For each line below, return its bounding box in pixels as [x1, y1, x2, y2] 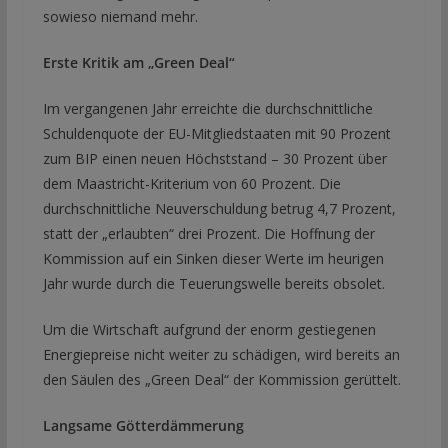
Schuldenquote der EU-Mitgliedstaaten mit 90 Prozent [42, 123, 391, 143]
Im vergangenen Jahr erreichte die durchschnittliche [42, 98, 373, 118]
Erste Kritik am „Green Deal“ [42, 52, 235, 72]
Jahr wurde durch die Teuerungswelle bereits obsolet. [42, 273, 385, 293]
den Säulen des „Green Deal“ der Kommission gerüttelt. [42, 369, 401, 389]
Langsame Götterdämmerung [42, 415, 244, 435]
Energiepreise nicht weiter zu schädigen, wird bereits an [42, 344, 400, 364]
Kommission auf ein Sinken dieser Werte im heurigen [42, 248, 384, 268]
